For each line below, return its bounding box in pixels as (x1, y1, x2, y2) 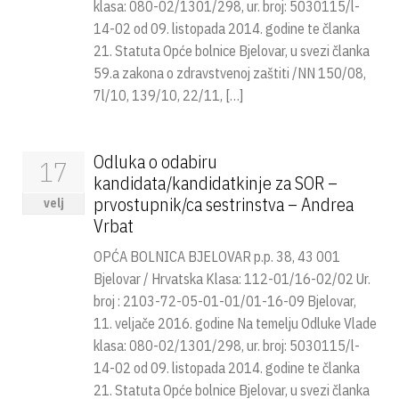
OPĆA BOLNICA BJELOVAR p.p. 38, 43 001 (94, 248, 340, 265)
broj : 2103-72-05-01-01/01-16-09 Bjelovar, (94, 292, 356, 310)
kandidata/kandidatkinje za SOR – (94, 171, 338, 195)
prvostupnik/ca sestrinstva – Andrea (94, 192, 354, 216)
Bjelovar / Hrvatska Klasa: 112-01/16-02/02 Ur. (94, 270, 370, 288)
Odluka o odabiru (94, 150, 217, 174)
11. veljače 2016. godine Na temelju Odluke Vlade (94, 314, 377, 332)
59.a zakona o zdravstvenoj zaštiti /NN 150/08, (94, 64, 366, 82)
